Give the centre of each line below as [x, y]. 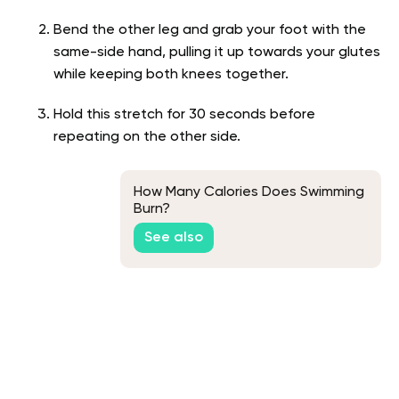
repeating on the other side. [147, 137]
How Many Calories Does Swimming [249, 192]
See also [174, 238]
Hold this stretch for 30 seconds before [184, 114]
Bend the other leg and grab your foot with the [210, 30]
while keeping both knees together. [173, 74]
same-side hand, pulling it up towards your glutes [217, 52]
